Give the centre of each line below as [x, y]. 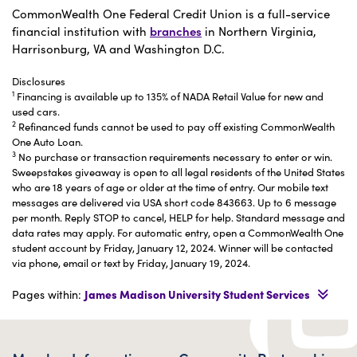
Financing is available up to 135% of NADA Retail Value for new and [169, 96]
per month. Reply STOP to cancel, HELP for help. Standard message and [178, 217]
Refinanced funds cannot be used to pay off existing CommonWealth [175, 126]
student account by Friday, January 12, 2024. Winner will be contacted [173, 247]
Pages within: [48, 294]
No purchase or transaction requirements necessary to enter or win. [174, 156]
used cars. [36, 111]
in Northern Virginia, [259, 30]
